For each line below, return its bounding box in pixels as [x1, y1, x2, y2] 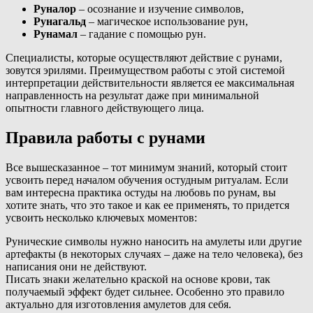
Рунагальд [34, 15, 89, 27]
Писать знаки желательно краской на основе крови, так [6, 272, 270, 285]
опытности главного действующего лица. [6, 101, 204, 114]
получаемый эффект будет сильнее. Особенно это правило [6, 285, 284, 298]
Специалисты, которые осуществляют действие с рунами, [6, 51, 282, 64]
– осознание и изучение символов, [79, 2, 244, 15]
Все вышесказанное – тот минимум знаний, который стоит [6, 161, 287, 173]
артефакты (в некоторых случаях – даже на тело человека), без [6, 247, 303, 260]
